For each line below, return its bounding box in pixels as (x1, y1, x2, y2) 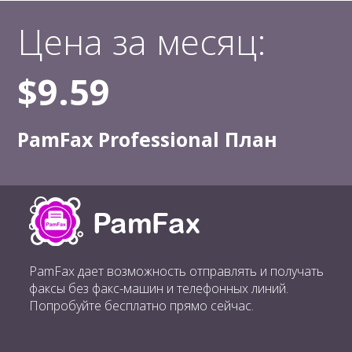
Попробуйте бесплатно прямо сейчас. (29, 297, 254, 314)
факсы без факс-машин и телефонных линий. (29, 280, 288, 297)
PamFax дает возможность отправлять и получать (29, 262, 324, 280)
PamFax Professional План (17, 126, 277, 152)
